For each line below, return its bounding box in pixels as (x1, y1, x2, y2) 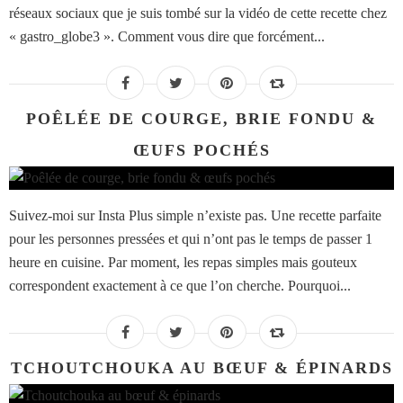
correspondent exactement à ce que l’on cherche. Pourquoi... (9, 278, 351, 294)
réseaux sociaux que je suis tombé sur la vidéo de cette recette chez (9, 5, 387, 22)
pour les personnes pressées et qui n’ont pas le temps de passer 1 (9, 231, 372, 247)
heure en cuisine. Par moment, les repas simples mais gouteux (9, 255, 357, 271)
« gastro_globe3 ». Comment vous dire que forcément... (9, 29, 325, 45)
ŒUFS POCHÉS (132, 141, 271, 160)
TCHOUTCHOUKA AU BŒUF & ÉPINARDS (10, 359, 393, 378)
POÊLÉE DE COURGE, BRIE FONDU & (26, 110, 377, 129)
